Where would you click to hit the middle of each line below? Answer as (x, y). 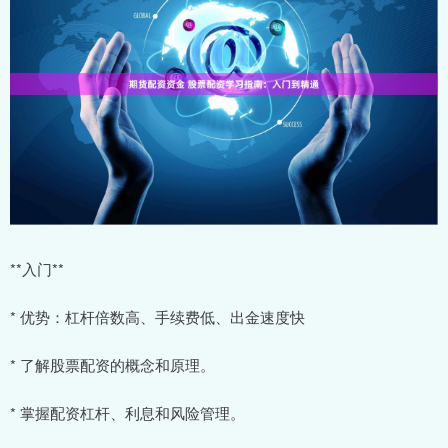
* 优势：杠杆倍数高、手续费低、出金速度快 (157, 316)
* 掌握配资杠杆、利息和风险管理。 (127, 412)
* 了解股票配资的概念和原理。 (112, 364)
